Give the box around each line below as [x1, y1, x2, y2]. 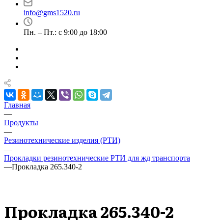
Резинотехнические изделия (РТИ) [4, 136, 120, 144]
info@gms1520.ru [24, 8, 80, 17]
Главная [4, 101, 30, 109]
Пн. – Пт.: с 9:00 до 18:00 [24, 28, 107, 36]
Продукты [4, 118, 38, 127]
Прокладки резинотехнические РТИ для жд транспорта [4, 154, 190, 162]
